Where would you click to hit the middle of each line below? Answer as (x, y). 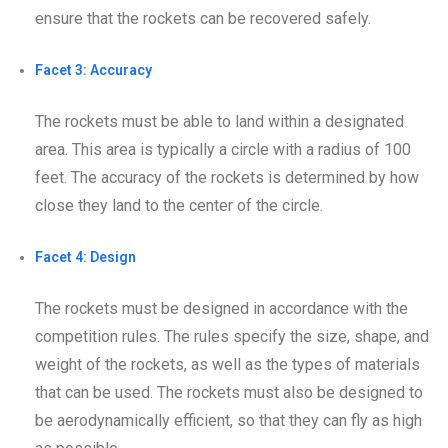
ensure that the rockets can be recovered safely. (203, 18)
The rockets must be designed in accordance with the (221, 308)
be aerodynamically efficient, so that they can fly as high (228, 420)
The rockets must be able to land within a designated (219, 121)
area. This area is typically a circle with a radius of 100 (223, 149)
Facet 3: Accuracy (93, 69)
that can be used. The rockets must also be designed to (229, 392)
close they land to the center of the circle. (179, 205)
